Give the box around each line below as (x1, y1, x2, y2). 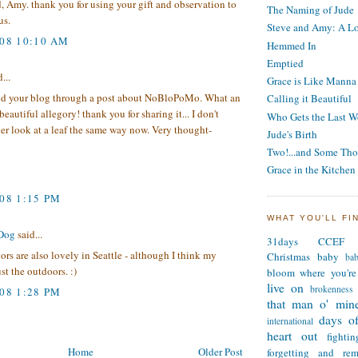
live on (267, 280, 304, 296)
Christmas (267, 249, 310, 265)
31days (267, 234, 298, 249)
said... (15, 226, 42, 241)
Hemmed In (267, 38, 316, 53)
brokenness (309, 283, 353, 296)
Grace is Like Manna (267, 74, 356, 89)
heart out (267, 328, 317, 344)
